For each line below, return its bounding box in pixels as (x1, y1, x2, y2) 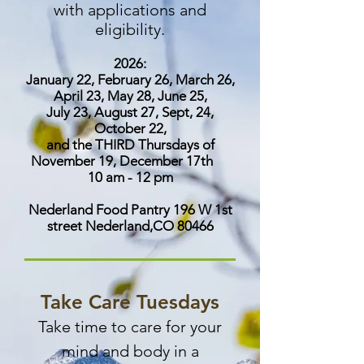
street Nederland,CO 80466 (46, 218, 214, 234)
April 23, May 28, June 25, (53, 88, 207, 104)
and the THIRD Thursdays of (45, 136, 214, 153)
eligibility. (95, 19, 165, 39)
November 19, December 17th (31, 153, 229, 169)
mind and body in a (61, 341, 199, 361)
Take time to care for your (38, 317, 222, 336)
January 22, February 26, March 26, (25, 71, 235, 88)
